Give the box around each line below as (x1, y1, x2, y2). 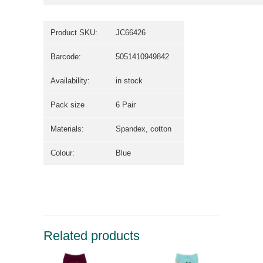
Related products (43, 228, 140, 244)
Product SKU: (50, 28, 97, 38)
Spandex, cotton (116, 124, 171, 134)
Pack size (50, 100, 85, 110)
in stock (116, 76, 143, 86)
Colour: (50, 149, 75, 158)
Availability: (50, 76, 90, 86)
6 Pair (116, 100, 136, 110)
